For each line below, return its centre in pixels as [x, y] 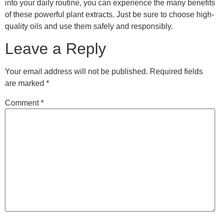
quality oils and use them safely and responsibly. [89, 27]
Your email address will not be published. [76, 72]
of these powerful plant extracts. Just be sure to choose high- [110, 15]
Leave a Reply [55, 49]
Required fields [176, 72]
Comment [23, 103]
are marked [26, 83]
